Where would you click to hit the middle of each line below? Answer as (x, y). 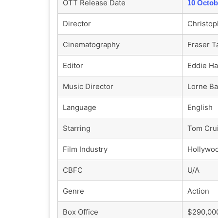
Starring (77, 128)
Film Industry (85, 149)
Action (198, 191)
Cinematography (91, 44)
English (200, 107)
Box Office (81, 212)
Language (80, 107)
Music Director (88, 86)
